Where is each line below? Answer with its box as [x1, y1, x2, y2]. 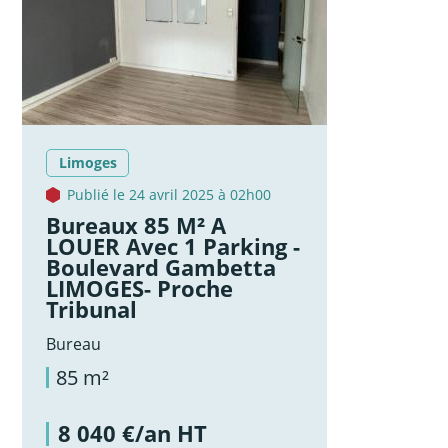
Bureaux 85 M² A [46, 210, 227, 240]
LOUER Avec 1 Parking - [46, 231, 301, 261]
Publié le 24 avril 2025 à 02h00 [67, 185, 272, 205]
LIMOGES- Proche [46, 273, 234, 303]
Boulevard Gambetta [46, 252, 277, 282]
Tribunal [46, 294, 138, 324]
